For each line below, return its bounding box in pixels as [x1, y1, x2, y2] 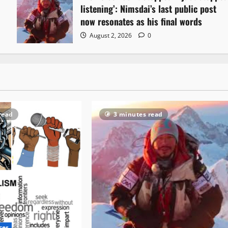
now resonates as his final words [80, 15, 203, 28]
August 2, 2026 [88, 31, 134, 40]
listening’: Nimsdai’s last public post [80, 2, 217, 16]
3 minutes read [113, 110, 163, 119]
